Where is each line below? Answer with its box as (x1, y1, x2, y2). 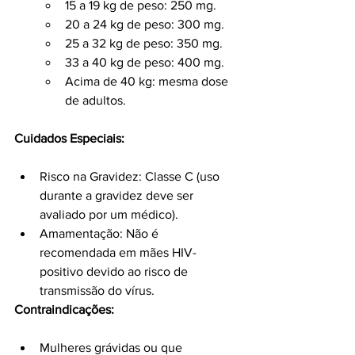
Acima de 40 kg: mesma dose (65, 74, 231, 89)
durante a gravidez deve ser (40, 189, 197, 203)
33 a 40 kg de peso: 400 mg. (65, 55, 224, 70)
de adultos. (65, 94, 126, 108)
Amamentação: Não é (40, 227, 162, 241)
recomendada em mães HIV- (40, 246, 197, 260)
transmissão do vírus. (40, 284, 155, 298)
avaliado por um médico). (40, 208, 178, 222)
